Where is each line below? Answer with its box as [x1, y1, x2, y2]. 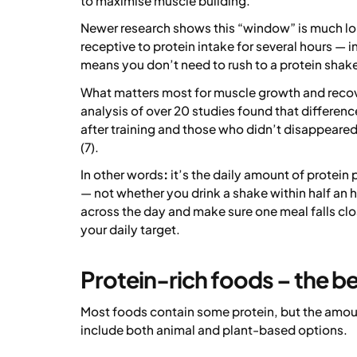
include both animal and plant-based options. [80, 321, 347, 337]
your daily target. [80, 222, 180, 237]
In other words [80, 167, 163, 182]
